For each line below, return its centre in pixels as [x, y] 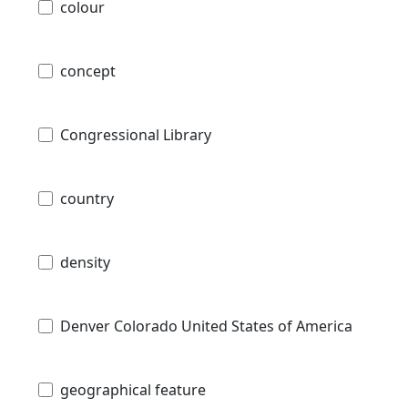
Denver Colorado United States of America [206, 326]
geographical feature [133, 390]
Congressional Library [136, 135]
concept [88, 71]
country [87, 199]
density [85, 263]
